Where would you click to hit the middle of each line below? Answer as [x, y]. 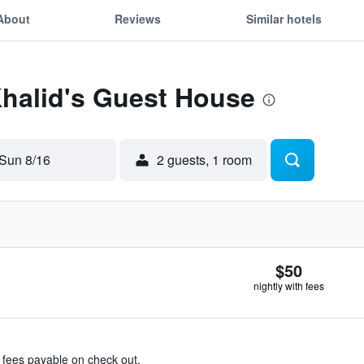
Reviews [138, 18]
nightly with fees [289, 286]
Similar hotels [284, 18]
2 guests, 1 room [204, 160]
